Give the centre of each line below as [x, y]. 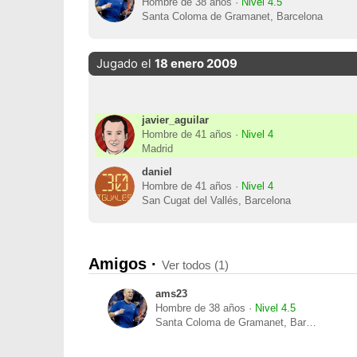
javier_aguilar [176, 120]
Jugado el [125, 63]
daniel [157, 172]
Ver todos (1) [195, 265]
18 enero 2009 [196, 63]
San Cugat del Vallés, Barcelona [217, 200]
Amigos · [125, 264]
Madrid [158, 149]
